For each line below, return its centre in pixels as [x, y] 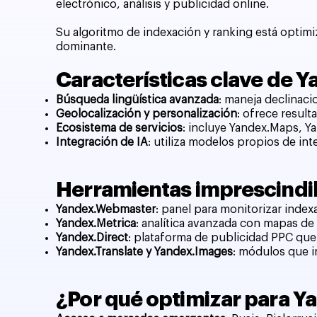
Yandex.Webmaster [106, 209]
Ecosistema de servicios [120, 128]
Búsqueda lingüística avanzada [138, 99]
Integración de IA [102, 142]
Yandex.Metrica [96, 223]
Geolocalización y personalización [147, 114]
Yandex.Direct [92, 237]
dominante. [86, 46]
